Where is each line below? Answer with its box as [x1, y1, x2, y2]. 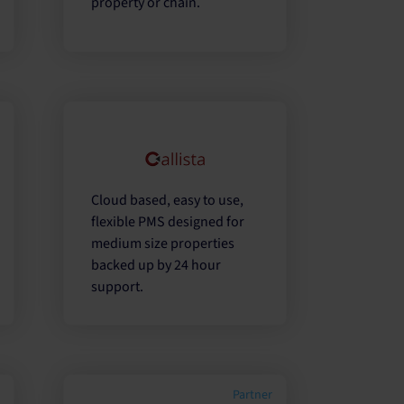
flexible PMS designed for [91, 212, 245, 233]
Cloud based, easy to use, [91, 190, 244, 211]
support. [91, 277, 144, 298]
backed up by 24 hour [91, 255, 222, 276]
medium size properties [91, 234, 235, 254]
